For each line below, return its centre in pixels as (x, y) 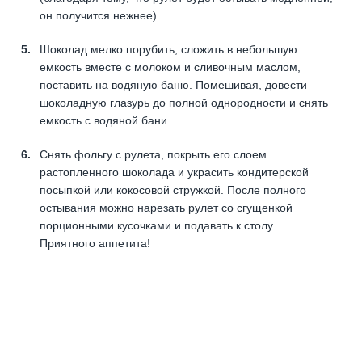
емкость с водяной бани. (105, 120)
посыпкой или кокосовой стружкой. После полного (173, 189)
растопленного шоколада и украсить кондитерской (174, 172)
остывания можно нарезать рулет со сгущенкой (166, 207)
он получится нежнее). (100, 15)
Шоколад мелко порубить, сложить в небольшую (168, 49)
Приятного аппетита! (95, 243)
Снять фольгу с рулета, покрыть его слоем (153, 154)
